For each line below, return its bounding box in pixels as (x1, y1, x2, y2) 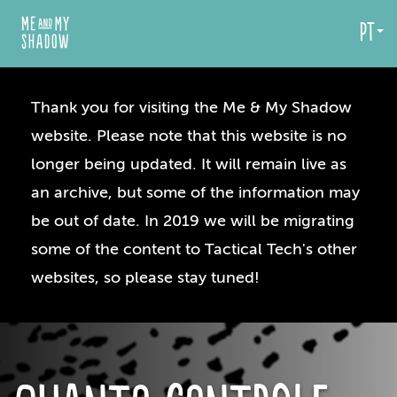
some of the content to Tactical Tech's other (31, 240, 357, 258)
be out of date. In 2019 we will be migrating (31, 212, 354, 230)
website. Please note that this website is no (31, 127, 346, 144)
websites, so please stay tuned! (31, 269, 260, 286)
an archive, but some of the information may (31, 183, 360, 201)
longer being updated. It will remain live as (31, 155, 346, 173)
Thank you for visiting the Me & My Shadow (31, 98, 352, 116)
